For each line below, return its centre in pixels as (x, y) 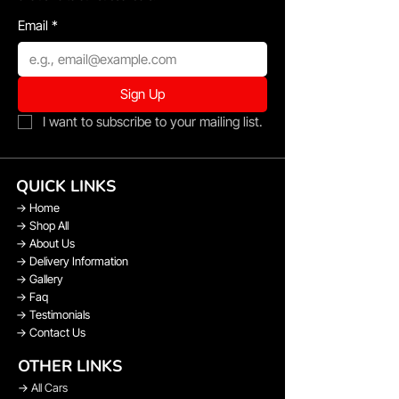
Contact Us (57, 332)
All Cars (49, 387)
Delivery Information (79, 261)
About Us (52, 243)
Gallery (46, 278)
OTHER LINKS (70, 366)
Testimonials (58, 314)
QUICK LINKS (66, 186)
